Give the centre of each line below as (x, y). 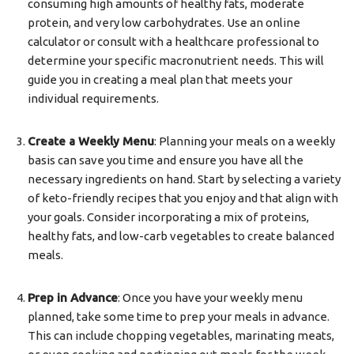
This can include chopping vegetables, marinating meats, (181, 335)
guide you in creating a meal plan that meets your (160, 79)
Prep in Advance (73, 298)
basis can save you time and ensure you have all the (166, 160)
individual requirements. (93, 98)
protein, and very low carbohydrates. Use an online (164, 23)
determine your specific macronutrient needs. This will (176, 60)
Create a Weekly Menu (91, 141)
